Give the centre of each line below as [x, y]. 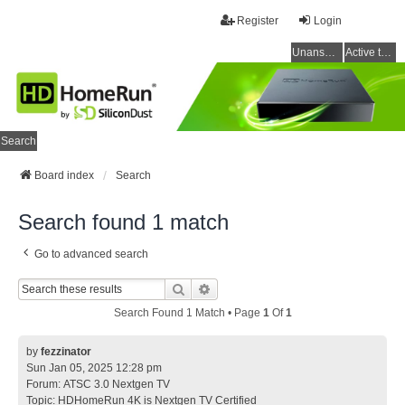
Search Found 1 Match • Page [188, 313]
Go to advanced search [91, 254]
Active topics [386, 52]
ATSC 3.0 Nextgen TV [117, 385]
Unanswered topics [330, 52]
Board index [64, 176]
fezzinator [66, 352]
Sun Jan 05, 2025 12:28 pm [94, 368]
